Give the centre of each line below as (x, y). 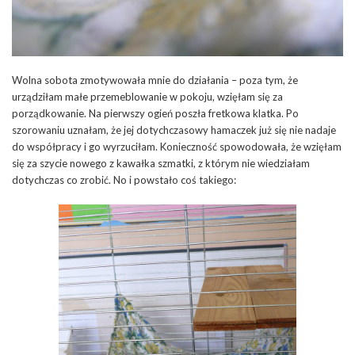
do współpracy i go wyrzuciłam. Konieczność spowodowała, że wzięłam (177, 147)
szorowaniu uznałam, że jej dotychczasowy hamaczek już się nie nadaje (174, 130)
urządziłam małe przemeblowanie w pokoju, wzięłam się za (147, 97)
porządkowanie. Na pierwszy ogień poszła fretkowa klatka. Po (155, 114)
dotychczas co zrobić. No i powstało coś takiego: (124, 180)
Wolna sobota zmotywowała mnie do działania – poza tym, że (155, 80)
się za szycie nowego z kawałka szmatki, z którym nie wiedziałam (161, 164)
